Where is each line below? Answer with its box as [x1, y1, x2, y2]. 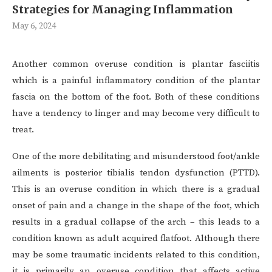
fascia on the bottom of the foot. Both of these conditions [12, 91, 260, 103]
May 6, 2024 [12, 21, 56, 32]
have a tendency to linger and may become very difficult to [12, 107, 260, 120]
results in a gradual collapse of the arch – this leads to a [12, 216, 260, 228]
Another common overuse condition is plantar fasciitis [12, 58, 260, 70]
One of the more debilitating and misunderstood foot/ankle [12, 151, 260, 163]
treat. [12, 124, 34, 136]
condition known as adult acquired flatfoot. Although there [12, 233, 260, 245]
